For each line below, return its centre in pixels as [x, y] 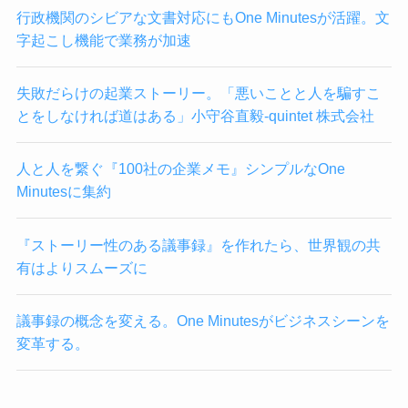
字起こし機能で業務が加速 [103, 40]
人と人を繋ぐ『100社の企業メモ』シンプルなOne [180, 169]
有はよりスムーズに [82, 267]
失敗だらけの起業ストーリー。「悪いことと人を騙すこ [198, 93]
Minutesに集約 [63, 192]
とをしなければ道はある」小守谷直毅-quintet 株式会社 [195, 116]
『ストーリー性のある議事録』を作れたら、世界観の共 [198, 245]
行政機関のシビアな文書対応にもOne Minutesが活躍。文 [203, 17]
